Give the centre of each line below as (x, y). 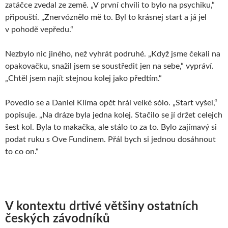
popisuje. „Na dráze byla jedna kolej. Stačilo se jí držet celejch (114, 115)
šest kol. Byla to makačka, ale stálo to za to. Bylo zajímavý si (111, 127)
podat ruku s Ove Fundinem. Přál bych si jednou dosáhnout (110, 139)
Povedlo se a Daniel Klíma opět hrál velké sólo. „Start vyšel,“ (111, 103)
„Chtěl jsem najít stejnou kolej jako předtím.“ (83, 78)
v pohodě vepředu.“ (39, 29)
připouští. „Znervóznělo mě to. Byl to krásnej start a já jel (106, 17)
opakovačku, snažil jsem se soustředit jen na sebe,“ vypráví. (109, 66)
